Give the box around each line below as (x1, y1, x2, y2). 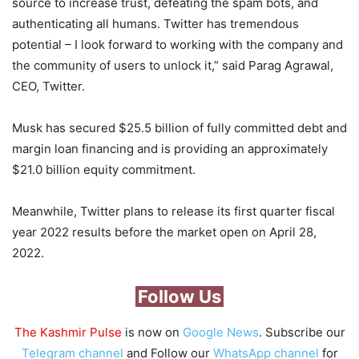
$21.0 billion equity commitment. (12, 162, 196, 178)
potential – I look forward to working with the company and (12, 37, 343, 53)
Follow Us (138, 286, 221, 308)
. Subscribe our (258, 325, 345, 341)
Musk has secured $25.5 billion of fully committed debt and (12, 120, 347, 136)
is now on (121, 325, 183, 341)
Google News (182, 325, 259, 341)
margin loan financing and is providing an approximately (12, 141, 328, 157)
